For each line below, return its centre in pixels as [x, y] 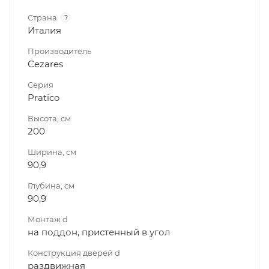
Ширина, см [52, 152]
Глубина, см [51, 185]
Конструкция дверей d [74, 252]
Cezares [45, 64]
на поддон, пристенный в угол [99, 232]
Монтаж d [48, 219]
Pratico [44, 97]
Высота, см [49, 118]
